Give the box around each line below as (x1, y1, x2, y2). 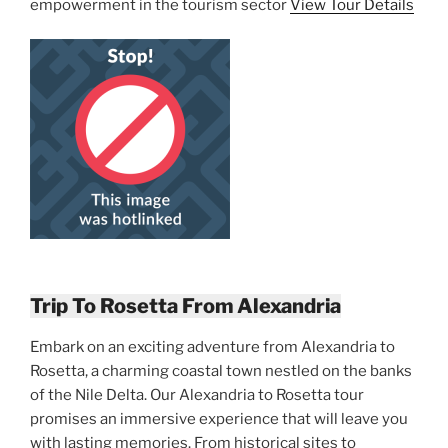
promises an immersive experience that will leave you (30, 409, 408, 428)
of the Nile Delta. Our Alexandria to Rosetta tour (30, 385, 364, 404)
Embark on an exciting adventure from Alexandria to (30, 337, 395, 356)
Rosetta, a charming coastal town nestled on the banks (30, 361, 412, 380)
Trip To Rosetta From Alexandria (30, 293, 341, 318)
